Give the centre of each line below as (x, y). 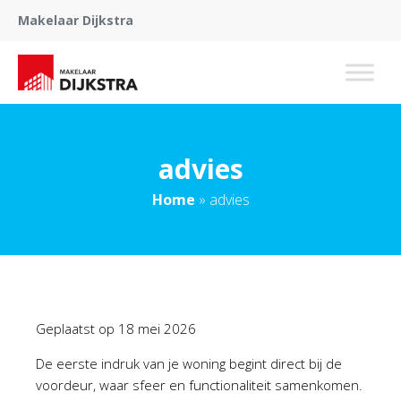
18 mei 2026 (157, 328)
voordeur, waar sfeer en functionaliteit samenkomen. (199, 385)
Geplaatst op (77, 328)
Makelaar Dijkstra (76, 20)
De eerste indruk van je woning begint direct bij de (189, 363)
